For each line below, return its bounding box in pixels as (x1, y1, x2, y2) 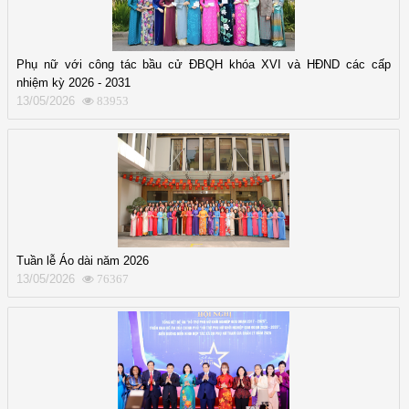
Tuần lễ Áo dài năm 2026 (16, 253, 149, 267)
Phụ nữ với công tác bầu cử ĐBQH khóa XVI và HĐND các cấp (16, 57, 391, 71)
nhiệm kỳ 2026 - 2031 (16, 75, 131, 89)
